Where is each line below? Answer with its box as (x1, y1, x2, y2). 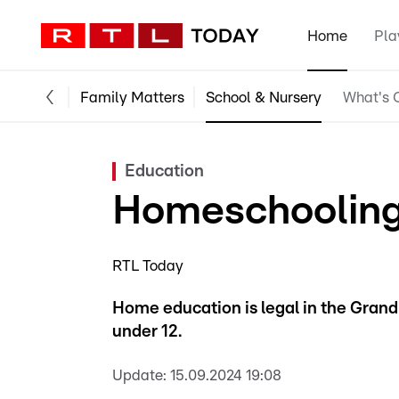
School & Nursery (206, 89, 322, 105)
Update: (112, 368, 167, 383)
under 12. (112, 323, 182, 340)
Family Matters (80, 89, 184, 105)
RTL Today (112, 258, 183, 273)
